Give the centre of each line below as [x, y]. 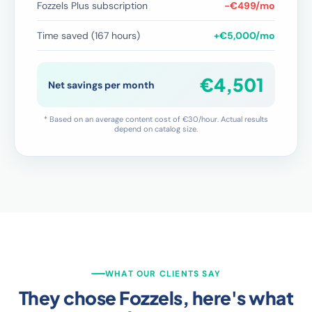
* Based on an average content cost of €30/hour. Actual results [156, 119]
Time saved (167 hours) [88, 36]
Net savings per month [101, 85]
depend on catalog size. [156, 129]
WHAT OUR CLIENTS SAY [163, 274]
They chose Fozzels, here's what [156, 298]
